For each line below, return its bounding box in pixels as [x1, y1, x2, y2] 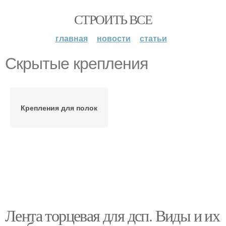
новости [96, 32, 131, 44]
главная [55, 32, 88, 44]
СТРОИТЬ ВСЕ [74, 11, 152, 28]
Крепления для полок [21, 102, 97, 112]
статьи [139, 32, 167, 44]
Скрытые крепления [5, 54, 148, 73]
